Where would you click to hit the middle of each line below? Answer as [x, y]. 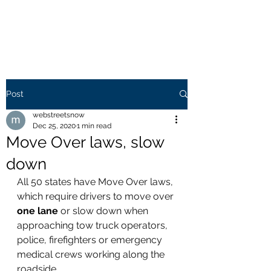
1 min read [94, 126]
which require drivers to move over [96, 196]
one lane [38, 211]
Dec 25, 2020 [54, 126]
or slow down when [104, 211]
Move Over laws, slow [85, 142]
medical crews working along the [92, 254]
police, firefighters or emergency [91, 240]
